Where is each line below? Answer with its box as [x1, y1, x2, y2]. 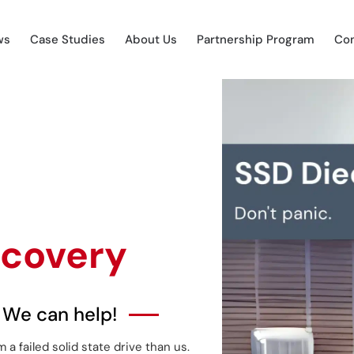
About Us [125, 32, 177, 47]
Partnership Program [197, 32, 314, 47]
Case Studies [30, 32, 105, 47]
